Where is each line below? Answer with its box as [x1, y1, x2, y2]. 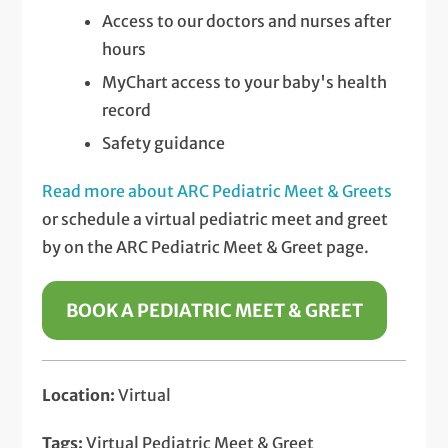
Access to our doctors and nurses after [102, 11, 392, 32]
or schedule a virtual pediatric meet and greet [42, 209, 389, 230]
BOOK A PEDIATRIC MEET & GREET [66, 299, 364, 323]
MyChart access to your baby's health [102, 72, 388, 93]
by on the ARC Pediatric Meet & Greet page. [42, 237, 370, 258]
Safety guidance [102, 133, 226, 154]
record [102, 100, 152, 121]
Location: [42, 385, 119, 406]
